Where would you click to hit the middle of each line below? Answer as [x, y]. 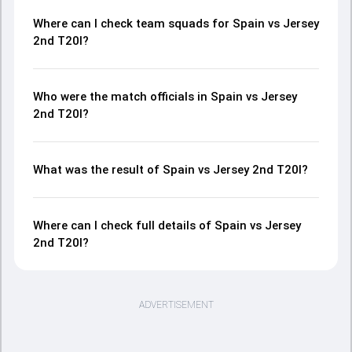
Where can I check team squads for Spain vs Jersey [176, 24]
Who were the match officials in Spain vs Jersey [165, 97]
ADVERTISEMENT [176, 305]
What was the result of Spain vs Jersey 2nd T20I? [170, 170]
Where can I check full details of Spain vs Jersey [167, 225]
